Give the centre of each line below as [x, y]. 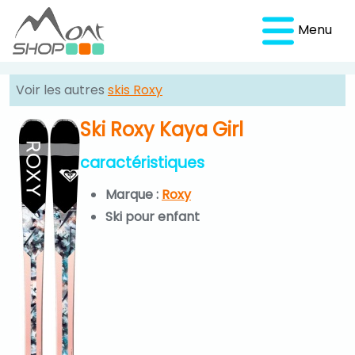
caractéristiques [142, 162]
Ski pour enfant [153, 216]
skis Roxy [135, 90]
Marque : [134, 194]
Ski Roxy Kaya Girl [162, 129]
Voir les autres [62, 90]
